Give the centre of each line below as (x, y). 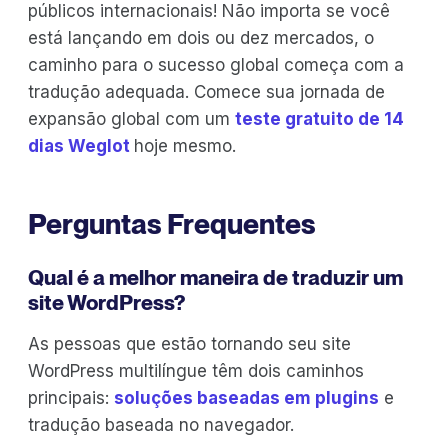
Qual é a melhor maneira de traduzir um (215, 278)
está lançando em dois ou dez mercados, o (201, 38)
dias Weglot (81, 146)
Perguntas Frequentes (172, 224)
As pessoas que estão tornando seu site (189, 344)
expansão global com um (131, 119)
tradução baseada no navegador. (161, 425)
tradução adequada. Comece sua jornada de (206, 92)
